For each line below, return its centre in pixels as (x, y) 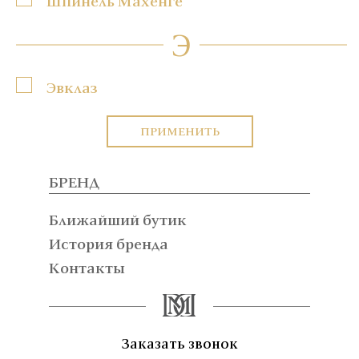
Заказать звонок (179, 343)
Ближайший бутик (118, 219)
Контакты (87, 267)
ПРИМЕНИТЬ (179, 131)
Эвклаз (72, 87)
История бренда (109, 243)
